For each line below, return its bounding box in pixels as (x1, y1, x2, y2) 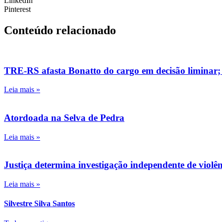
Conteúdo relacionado (4, 23, 116, 37)
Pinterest (4, 5, 31, 14)
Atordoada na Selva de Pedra (4, 112, 124, 123)
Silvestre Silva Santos (4, 199, 75, 208)
